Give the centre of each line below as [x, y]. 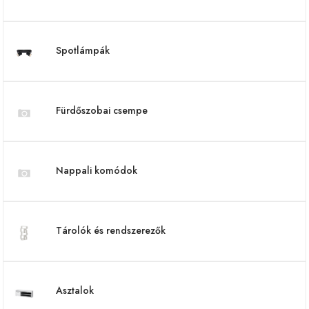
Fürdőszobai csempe [102, 110]
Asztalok [75, 290]
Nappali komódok [97, 170]
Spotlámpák [83, 50]
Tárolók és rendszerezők [111, 230]
